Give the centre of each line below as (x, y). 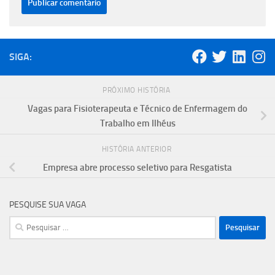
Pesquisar (28, 223)
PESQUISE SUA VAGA (48, 204)
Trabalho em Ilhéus (137, 124)
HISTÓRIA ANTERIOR (137, 149)
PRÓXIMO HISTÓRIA (137, 91)
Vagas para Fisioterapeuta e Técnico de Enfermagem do (137, 109)
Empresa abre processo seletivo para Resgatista (137, 167)
